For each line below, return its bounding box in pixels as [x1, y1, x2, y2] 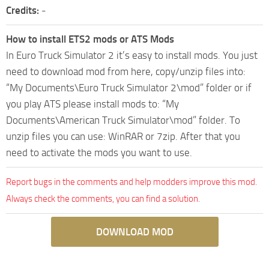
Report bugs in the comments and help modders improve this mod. [6, 176, 257, 187]
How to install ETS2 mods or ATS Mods [6, 32, 174, 45]
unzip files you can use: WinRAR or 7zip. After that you [6, 130, 240, 142]
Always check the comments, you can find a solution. [6, 193, 200, 204]
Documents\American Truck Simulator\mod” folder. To [6, 113, 240, 126]
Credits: [6, 4, 41, 16]
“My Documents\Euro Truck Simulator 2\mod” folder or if [6, 81, 252, 94]
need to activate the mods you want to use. [6, 146, 192, 159]
